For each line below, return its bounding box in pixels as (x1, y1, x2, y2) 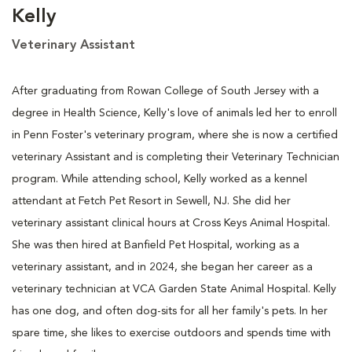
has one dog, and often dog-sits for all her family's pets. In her (12, 305, 328, 317)
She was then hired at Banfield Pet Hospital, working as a (12, 239, 299, 251)
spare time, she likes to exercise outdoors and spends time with (12, 327, 331, 339)
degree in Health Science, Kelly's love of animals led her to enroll (12, 107, 337, 119)
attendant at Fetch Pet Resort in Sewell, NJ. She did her (12, 195, 291, 207)
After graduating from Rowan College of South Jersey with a (12, 85, 319, 97)
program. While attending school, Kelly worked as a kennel (12, 173, 307, 185)
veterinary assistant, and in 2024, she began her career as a (12, 261, 313, 273)
